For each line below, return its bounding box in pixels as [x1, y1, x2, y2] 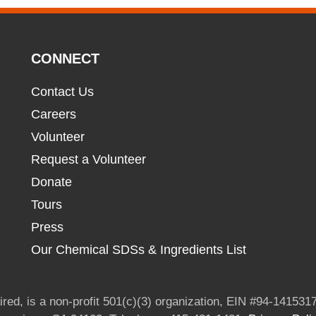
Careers [30, 107, 76, 121]
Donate [30, 175, 72, 189]
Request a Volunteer [30, 152, 146, 166]
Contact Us [30, 85, 94, 99]
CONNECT [30, 51, 99, 66]
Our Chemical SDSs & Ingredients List [30, 243, 246, 257]
